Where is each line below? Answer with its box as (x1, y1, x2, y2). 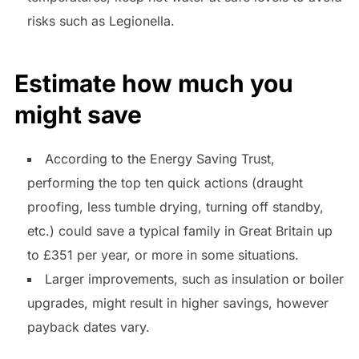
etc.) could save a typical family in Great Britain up (26, 223, 333, 240)
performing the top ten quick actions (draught (26, 175, 303, 192)
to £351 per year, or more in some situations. (26, 247, 299, 264)
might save (14, 100, 142, 130)
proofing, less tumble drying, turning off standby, (26, 199, 324, 216)
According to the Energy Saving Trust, (44, 151, 275, 167)
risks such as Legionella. (26, 13, 175, 30)
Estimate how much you (14, 69, 293, 99)
